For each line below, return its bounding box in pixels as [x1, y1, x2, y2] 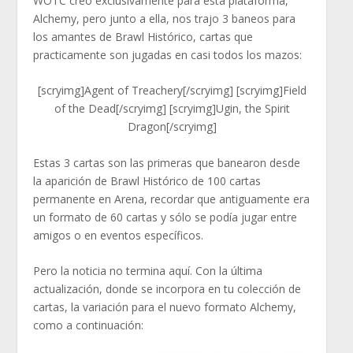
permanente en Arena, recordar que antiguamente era [33, 191, 310, 206]
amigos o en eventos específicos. [33, 227, 204, 243]
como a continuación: [33, 318, 144, 333]
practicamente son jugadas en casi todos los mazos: [33, 47, 303, 62]
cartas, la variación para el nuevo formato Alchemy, [33, 299, 297, 315]
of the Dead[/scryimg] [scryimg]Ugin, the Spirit [54, 101, 290, 117]
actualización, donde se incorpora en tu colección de [33, 281, 302, 297]
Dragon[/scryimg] [127, 119, 217, 135]
